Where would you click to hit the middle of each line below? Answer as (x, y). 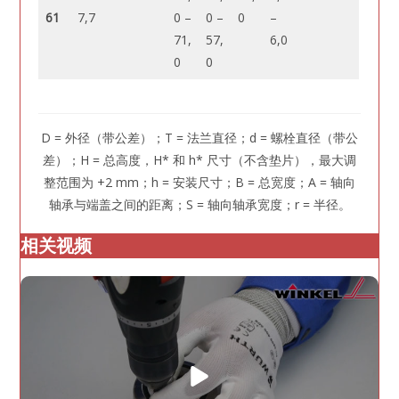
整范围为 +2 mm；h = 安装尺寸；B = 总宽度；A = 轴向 (199, 182)
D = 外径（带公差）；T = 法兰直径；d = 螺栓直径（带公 (199, 137)
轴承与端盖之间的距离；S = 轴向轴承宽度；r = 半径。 (199, 204)
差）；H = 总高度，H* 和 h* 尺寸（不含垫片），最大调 (199, 159)
